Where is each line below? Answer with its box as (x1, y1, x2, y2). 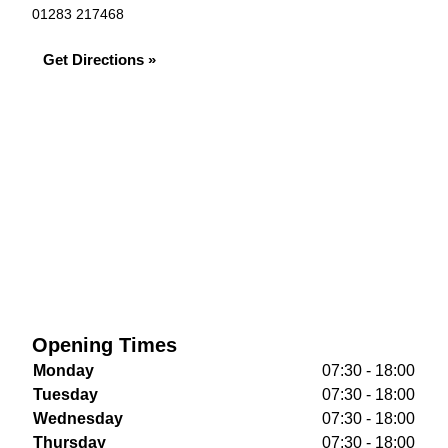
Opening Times (32, 334, 177, 356)
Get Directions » (43, 51, 156, 68)
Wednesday (33, 410, 123, 427)
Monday (33, 362, 94, 379)
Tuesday (33, 386, 98, 403)
